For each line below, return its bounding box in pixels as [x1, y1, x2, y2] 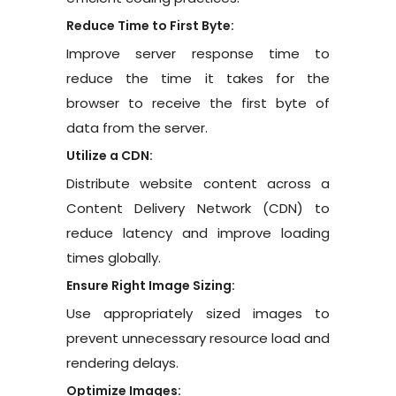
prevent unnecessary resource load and [66, 328, 330, 347]
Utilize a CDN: [66, 146, 153, 164]
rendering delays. [66, 353, 179, 372]
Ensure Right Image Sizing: [66, 276, 235, 294]
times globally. [66, 247, 161, 267]
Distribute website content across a [66, 173, 330, 193]
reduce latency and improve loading [66, 223, 330, 242]
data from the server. [66, 118, 208, 137]
